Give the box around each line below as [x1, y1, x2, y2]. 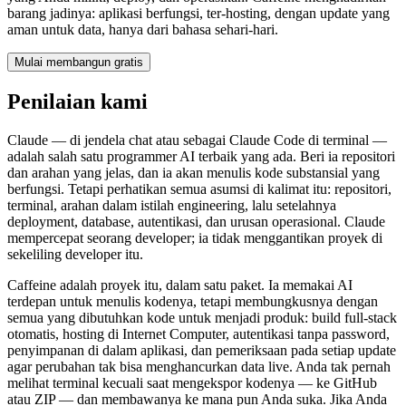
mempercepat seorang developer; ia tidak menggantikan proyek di [7, 229, 382, 246]
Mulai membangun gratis [14, 54, 143, 69]
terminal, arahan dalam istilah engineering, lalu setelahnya [7, 197, 336, 213]
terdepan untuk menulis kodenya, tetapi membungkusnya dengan [7, 293, 378, 309]
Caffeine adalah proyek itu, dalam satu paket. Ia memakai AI [7, 276, 353, 293]
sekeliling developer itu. [7, 246, 143, 262]
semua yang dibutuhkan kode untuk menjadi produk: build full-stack [7, 309, 397, 325]
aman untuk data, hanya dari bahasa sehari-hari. [7, 21, 278, 37]
